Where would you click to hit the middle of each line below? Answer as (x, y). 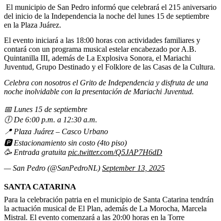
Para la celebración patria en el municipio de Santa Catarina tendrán (109, 199)
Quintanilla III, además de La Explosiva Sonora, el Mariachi (97, 58)
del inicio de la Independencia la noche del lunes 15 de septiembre (107, 16)
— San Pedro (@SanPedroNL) (53, 168)
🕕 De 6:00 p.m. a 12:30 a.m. (51, 119)
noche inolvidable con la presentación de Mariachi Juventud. (99, 91)
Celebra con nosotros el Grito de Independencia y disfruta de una (106, 82)
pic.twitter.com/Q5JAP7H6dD (115, 152)
